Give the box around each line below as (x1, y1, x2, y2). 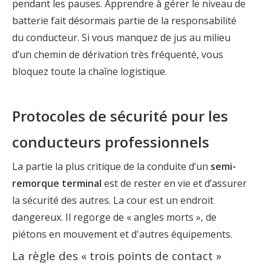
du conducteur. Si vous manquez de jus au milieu (12, 30, 230, 44)
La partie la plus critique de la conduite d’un (12, 159, 211, 173)
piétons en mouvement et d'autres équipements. (12, 227, 232, 241)
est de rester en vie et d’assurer (104, 176, 247, 190)
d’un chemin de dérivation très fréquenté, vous (12, 47, 223, 61)
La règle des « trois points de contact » (12, 247, 221, 263)
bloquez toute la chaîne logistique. (12, 64, 167, 78)
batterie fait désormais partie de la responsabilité (12, 13, 237, 27)
